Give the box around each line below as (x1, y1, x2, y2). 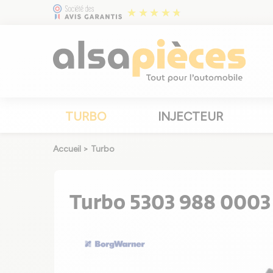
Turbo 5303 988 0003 (69, 191, 271, 214)
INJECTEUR (157, 109, 223, 124)
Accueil (53, 144, 81, 154)
